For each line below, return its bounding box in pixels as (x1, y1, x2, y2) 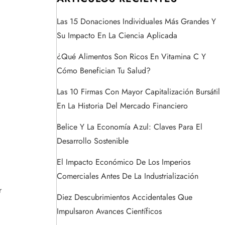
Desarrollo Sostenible (57, 135, 129, 147)
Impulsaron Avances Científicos (57, 205, 162, 217)
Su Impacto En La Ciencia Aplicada (57, 30, 177, 42)
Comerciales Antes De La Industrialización (57, 170, 198, 182)
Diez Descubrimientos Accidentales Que (57, 191, 192, 203)
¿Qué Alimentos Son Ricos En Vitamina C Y (57, 51, 206, 63)
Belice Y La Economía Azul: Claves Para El (57, 121, 202, 133)
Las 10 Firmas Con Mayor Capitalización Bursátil (57, 86, 220, 98)
